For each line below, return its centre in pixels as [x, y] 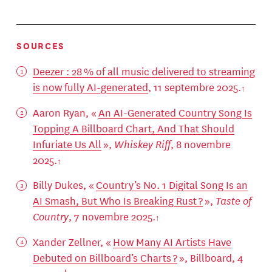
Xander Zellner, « [73, 242]
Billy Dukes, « [64, 185]
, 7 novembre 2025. [112, 216]
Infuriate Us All [67, 143]
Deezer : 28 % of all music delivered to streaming [144, 70]
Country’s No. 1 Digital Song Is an [172, 185]
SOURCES [41, 45]
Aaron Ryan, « [65, 112]
